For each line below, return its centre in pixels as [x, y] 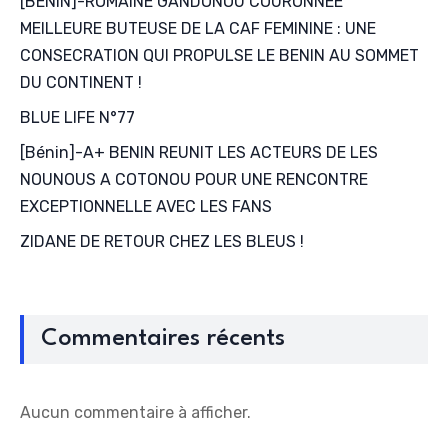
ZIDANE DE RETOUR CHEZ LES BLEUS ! [162, 242]
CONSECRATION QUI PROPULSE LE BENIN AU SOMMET [219, 56]
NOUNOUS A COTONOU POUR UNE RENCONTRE [194, 180]
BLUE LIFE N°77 [77, 118]
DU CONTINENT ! [81, 83]
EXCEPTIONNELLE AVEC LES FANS [146, 207]
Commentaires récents [162, 339]
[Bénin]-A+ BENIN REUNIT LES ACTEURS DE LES [199, 153]
